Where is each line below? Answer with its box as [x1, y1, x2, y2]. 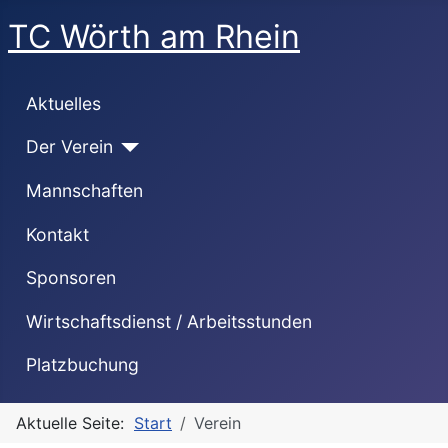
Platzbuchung [25, 354, 139, 376]
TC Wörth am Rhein [8, 17, 300, 56]
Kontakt [25, 223, 89, 245]
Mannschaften [25, 179, 143, 201]
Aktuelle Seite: [16, 413, 134, 434]
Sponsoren [25, 267, 116, 289]
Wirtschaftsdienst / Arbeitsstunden [25, 310, 312, 332]
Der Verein [25, 136, 113, 158]
